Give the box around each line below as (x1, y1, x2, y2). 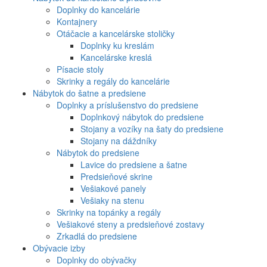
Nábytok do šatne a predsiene (33, 86, 146, 99)
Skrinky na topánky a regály (57, 206, 161, 218)
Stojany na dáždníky (80, 134, 157, 147)
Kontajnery (57, 15, 97, 27)
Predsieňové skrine (80, 170, 153, 182)
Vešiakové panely (80, 182, 146, 194)
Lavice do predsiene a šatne (80, 158, 187, 170)
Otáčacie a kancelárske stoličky (57, 27, 175, 39)
